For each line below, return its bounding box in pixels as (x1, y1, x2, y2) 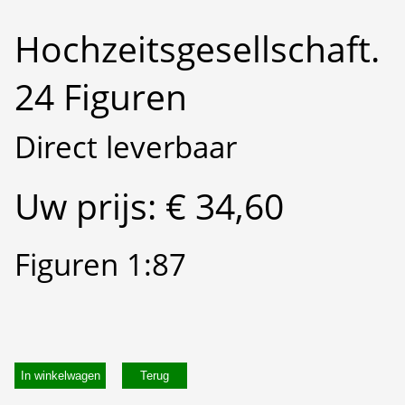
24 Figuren (14, 72, 187, 121)
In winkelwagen (20, 369, 100, 383)
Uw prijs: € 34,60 (14, 181, 284, 230)
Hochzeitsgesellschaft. (14, 24, 380, 73)
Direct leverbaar (14, 126, 237, 167)
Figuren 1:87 (14, 243, 186, 285)
